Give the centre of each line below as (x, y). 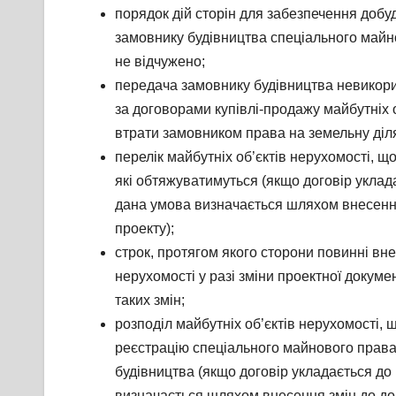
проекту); (145, 229)
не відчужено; (160, 62)
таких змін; (150, 301)
